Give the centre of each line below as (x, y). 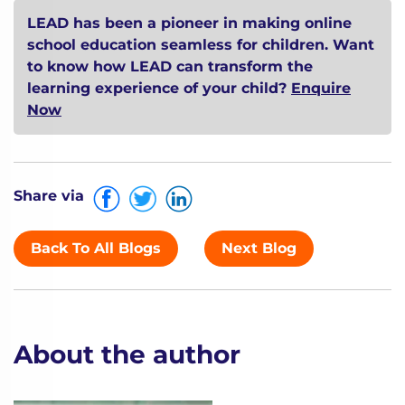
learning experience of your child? (159, 88)
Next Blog (259, 248)
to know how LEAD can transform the (170, 66)
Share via (49, 196)
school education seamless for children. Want (201, 45)
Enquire (321, 88)
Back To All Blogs (96, 248)
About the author (127, 354)
